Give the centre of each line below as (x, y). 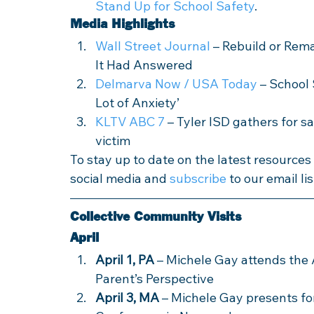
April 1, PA (125, 260)
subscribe (198, 178)
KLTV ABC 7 (130, 122)
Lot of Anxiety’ (139, 103)
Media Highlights (122, 24)
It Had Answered (144, 65)
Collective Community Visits (156, 217)
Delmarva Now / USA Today (176, 84)
